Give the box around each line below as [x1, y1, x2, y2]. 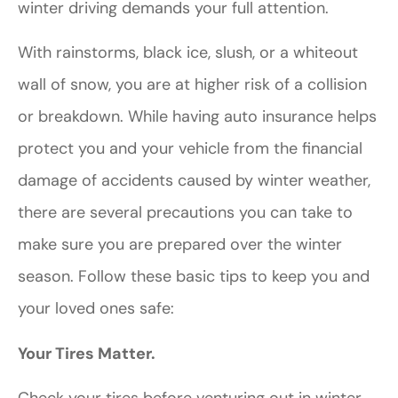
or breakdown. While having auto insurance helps [18, 106, 377, 128]
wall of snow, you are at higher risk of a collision [18, 74, 367, 96]
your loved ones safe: [18, 298, 174, 320]
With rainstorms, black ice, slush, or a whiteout [18, 42, 358, 64]
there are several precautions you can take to [18, 202, 353, 224]
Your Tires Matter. [18, 342, 155, 364]
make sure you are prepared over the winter [18, 234, 342, 256]
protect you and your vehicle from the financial [18, 138, 362, 160]
